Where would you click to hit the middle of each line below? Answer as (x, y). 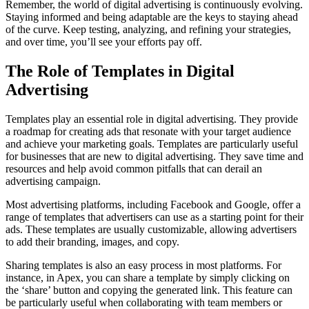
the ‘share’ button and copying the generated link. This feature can (149, 290)
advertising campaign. (53, 181)
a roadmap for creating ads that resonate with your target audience (148, 131)
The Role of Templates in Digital (120, 71)
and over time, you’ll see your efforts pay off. (104, 41)
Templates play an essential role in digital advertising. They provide (152, 119)
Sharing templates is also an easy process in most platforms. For (143, 265)
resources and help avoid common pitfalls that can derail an (134, 168)
